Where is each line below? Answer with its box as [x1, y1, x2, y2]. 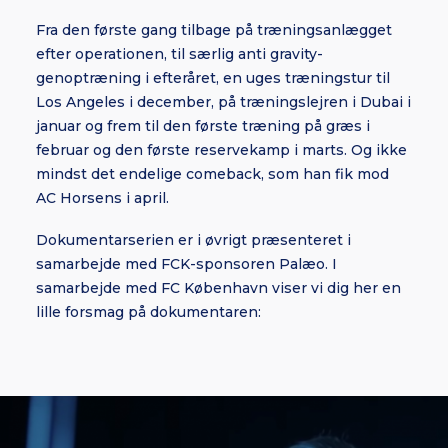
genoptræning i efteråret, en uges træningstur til [36, 69, 390, 87]
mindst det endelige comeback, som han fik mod [36, 165, 389, 183]
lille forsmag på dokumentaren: [36, 303, 261, 321]
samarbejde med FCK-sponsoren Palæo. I [36, 255, 337, 273]
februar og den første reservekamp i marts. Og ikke [36, 141, 407, 159]
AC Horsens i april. [36, 189, 169, 207]
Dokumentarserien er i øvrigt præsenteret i [36, 231, 351, 249]
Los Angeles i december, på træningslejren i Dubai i [36, 93, 411, 111]
